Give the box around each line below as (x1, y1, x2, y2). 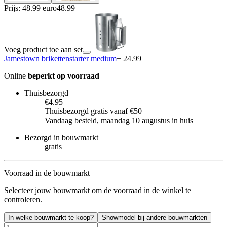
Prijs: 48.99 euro (4, 3, 57, 12)
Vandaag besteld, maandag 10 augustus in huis (45, 116, 193, 125)
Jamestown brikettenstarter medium (4, 54, 117, 63)
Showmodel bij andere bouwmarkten (102, 213, 207, 221)
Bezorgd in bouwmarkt (24, 133, 98, 142)
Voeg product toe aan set (4, 45, 83, 54)
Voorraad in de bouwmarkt (4, 168, 90, 177)
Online (4, 71, 28, 80)
